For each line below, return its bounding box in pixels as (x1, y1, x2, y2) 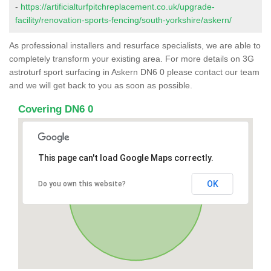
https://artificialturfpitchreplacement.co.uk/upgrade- (21, 1, 215, 11)
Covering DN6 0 (18, 103, 93, 115)
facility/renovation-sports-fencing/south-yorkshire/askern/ (15, 15, 232, 25)
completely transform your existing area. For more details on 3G (9, 53, 254, 64)
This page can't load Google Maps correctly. (38, 152, 214, 163)
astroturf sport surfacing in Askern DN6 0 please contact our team (9, 67, 260, 77)
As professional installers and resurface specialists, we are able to (9, 40, 261, 50)
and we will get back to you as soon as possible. (9, 80, 192, 90)
